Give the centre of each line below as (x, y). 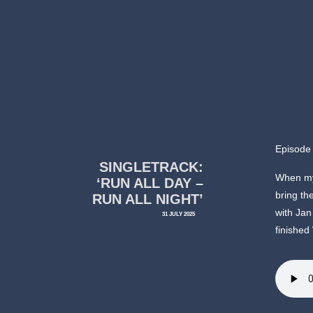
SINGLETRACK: (152, 167)
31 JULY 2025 (178, 214)
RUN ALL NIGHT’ (148, 199)
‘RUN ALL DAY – (150, 183)
